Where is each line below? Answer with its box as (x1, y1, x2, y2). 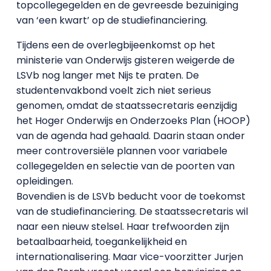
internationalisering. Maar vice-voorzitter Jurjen (16, 250, 243, 264)
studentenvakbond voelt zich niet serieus (16, 83, 211, 97)
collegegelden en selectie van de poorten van (16, 159, 235, 173)
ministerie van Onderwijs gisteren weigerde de (16, 53, 235, 67)
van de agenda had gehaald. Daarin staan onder (16, 129, 245, 143)
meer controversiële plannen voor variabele (16, 144, 227, 158)
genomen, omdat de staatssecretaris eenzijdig (16, 99, 237, 113)
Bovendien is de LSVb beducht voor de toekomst (16, 189, 246, 203)
